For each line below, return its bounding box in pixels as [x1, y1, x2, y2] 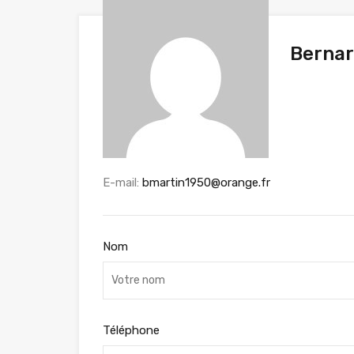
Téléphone [103, 322, 160, 337]
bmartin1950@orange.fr [142, 175, 270, 190]
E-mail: [103, 175, 142, 190]
